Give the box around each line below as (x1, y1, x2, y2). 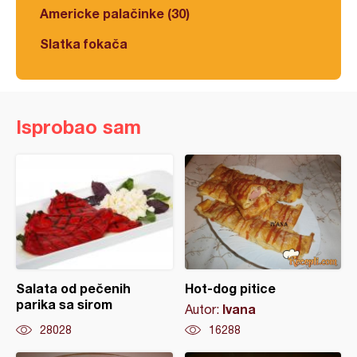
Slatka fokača (40, 36, 127, 52)
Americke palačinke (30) (40, 6, 190, 22)
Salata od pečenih (16, 280, 131, 296)
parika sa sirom (16, 296, 112, 312)
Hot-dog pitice (184, 280, 276, 296)
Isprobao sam (16, 116, 141, 139)
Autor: (184, 302, 222, 317)
